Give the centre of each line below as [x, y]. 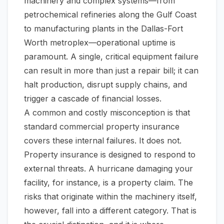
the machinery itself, [157, 196]
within [107, 196]
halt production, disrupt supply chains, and [105, 84]
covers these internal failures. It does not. [103, 140]
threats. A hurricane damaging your [124, 168]
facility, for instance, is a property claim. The [108, 182]
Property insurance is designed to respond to [110, 154]
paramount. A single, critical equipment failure [111, 56]
